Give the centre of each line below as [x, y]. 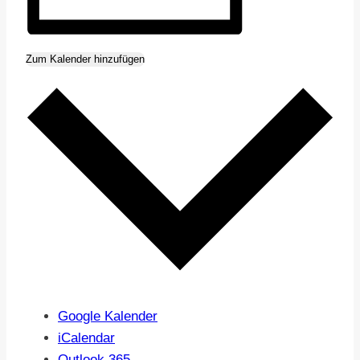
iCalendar [86, 337]
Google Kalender [108, 316]
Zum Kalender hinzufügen [85, 59]
